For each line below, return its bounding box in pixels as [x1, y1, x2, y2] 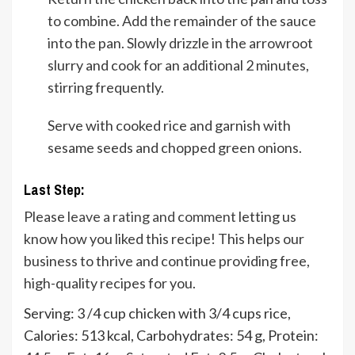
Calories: [24, 326, 81, 345]
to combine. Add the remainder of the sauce [48, 12, 316, 30]
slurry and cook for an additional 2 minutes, [48, 56, 309, 74]
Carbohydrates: [136, 326, 236, 345]
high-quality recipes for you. [24, 274, 196, 292]
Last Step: [24, 180, 85, 200]
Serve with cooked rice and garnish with [48, 116, 291, 135]
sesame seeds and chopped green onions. [48, 139, 302, 157]
